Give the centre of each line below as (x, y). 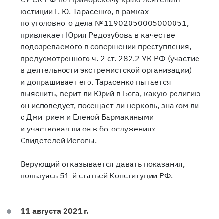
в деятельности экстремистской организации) (106, 70)
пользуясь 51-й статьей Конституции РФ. (97, 175)
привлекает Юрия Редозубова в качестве (98, 35)
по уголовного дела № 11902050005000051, (105, 23)
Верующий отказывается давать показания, (103, 164)
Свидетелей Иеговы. (59, 140)
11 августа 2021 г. (55, 211)
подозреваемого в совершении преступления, (106, 46)
